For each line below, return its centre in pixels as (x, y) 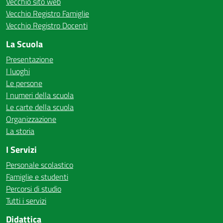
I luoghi (18, 71)
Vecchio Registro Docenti (47, 25)
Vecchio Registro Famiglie (48, 13)
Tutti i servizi (26, 201)
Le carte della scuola (40, 107)
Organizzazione (31, 119)
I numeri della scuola (40, 95)
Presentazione (30, 59)
